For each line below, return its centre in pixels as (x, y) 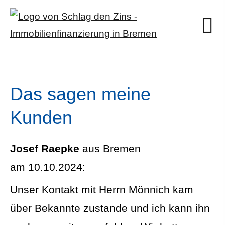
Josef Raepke (45, 148)
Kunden (41, 117)
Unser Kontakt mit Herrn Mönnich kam (102, 190)
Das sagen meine (80, 94)
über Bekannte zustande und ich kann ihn (110, 208)
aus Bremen (110, 148)
